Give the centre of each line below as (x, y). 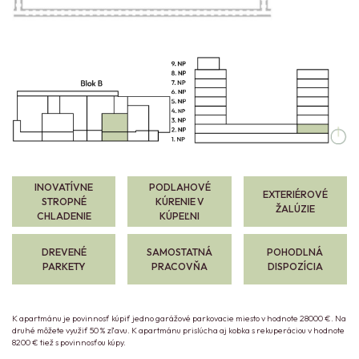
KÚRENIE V (179, 201)
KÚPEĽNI (179, 216)
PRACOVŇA (179, 266)
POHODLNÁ (295, 252)
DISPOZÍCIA (295, 266)
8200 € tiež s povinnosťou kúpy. (69, 343)
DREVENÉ (64, 252)
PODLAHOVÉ (179, 187)
